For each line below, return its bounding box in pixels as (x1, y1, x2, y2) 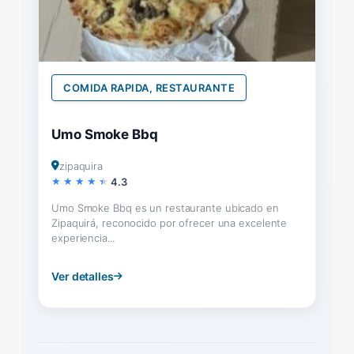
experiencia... (51, 231, 115, 244)
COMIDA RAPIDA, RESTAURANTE (63, 81, 235, 94)
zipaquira (58, 159, 104, 172)
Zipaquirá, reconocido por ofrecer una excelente (51, 216, 288, 229)
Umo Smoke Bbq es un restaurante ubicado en (51, 201, 279, 214)
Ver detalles (51, 269, 114, 283)
